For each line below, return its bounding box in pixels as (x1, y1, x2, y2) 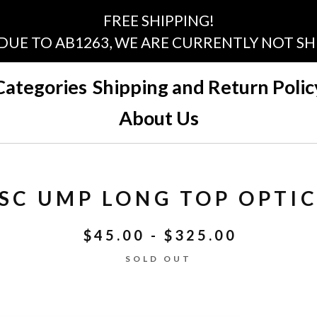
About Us (118, 106, 199, 129)
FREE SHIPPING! (103, 11, 214, 29)
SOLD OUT (125, 253, 192, 264)
